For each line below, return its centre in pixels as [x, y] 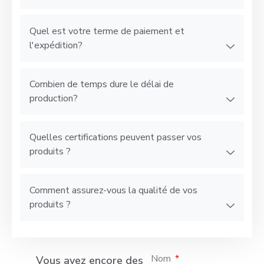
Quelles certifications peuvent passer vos [115, 137]
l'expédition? [56, 45]
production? [54, 98]
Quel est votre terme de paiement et [107, 31]
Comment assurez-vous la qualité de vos [113, 190]
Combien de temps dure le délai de [102, 84]
